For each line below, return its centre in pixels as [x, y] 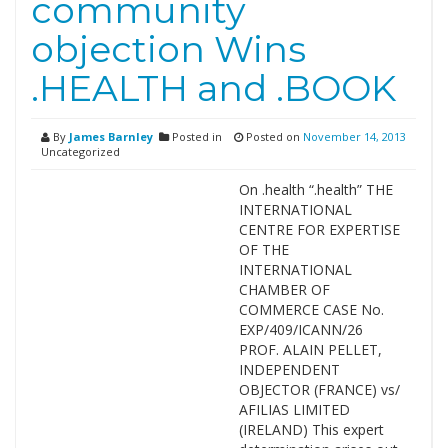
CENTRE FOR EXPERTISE [319, 229]
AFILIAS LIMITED [294, 409]
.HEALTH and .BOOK [213, 88]
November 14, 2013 [354, 136]
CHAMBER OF [284, 289]
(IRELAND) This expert [311, 429]
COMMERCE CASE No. [311, 309]
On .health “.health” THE [315, 189]
